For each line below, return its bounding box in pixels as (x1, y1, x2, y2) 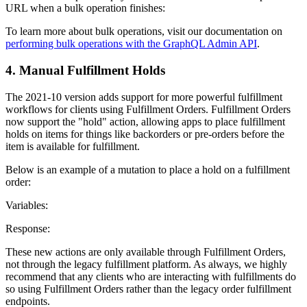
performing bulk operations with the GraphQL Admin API (5, 38, 257, 50)
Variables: (5, 199, 48, 211)
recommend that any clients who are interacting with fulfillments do (5, 270, 296, 282)
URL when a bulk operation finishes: (5, 2, 165, 14)
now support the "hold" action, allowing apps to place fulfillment (5, 115, 285, 127)
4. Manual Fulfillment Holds (5, 63, 165, 78)
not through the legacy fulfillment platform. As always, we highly (5, 258, 287, 270)
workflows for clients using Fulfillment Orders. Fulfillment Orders (5, 103, 291, 115)
